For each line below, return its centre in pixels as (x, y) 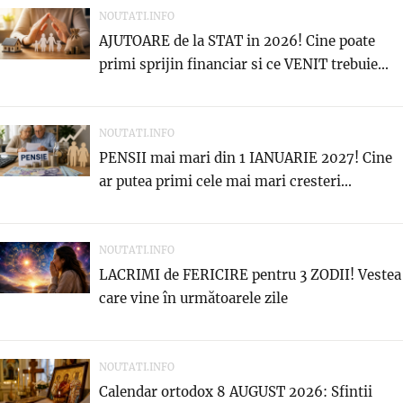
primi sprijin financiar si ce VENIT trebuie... (244, 65)
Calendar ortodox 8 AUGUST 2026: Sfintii (236, 392)
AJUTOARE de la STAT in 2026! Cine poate (237, 41)
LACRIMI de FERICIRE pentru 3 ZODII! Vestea (250, 275)
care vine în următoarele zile (193, 299)
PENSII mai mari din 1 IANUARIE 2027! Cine (246, 158)
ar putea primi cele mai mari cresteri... (225, 182)
